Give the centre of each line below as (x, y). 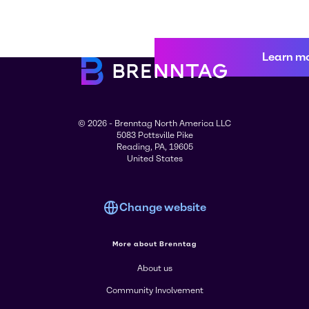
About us (154, 268)
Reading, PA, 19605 (154, 147)
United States (154, 159)
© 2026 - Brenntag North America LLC (154, 123)
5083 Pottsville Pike (154, 135)
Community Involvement (154, 290)
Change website (163, 207)
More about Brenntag (154, 244)
